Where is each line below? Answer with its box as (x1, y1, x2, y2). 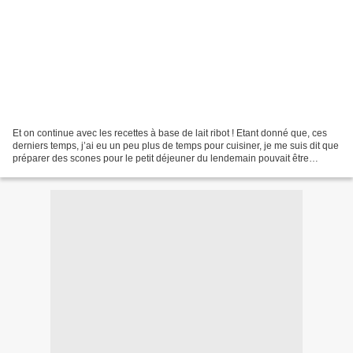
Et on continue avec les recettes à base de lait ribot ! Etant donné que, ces (13, 127, 327, 139)
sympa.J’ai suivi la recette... (13, 165, 129, 176)
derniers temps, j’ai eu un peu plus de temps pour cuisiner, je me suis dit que (13, 139, 339, 151)
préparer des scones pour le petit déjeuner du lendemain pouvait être (13, 152, 309, 164)
